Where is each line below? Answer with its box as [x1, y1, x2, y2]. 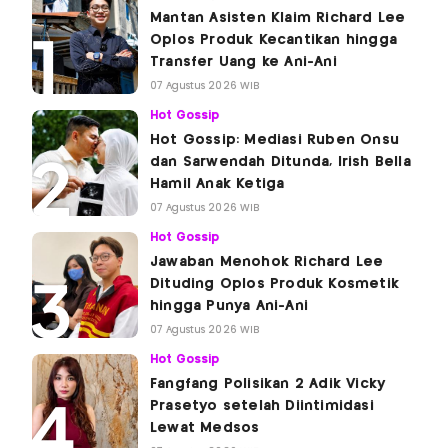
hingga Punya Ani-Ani [150, 299, 308, 314]
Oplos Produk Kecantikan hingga [150, 33, 397, 48]
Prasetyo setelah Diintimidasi [150, 399, 374, 414]
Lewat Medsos [150, 421, 260, 436]
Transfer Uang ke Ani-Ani [150, 55, 337, 70]
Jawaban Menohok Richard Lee [150, 255, 384, 270]
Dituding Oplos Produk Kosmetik [150, 277, 399, 292]
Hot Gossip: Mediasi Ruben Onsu [150, 133, 399, 148]
